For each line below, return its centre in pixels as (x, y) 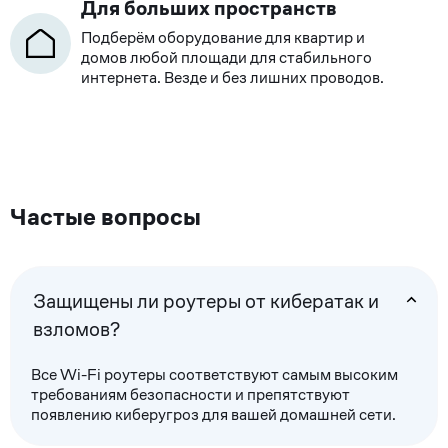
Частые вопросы (105, 216)
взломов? (76, 330)
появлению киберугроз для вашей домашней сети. (213, 415)
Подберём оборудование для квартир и (223, 37)
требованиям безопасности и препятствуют (190, 395)
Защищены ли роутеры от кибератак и (205, 302)
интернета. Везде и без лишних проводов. (232, 77)
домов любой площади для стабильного (226, 57)
